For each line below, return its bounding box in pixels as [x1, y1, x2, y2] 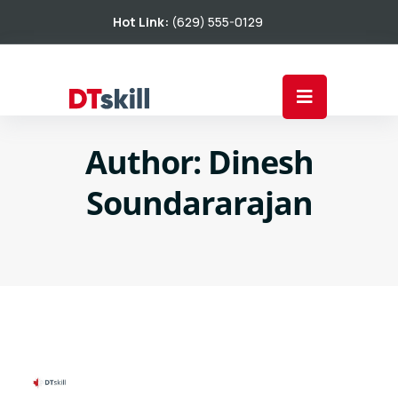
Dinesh [207, 140, 314, 184]
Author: [84, 140, 208, 184]
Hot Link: [113, 13, 171, 30]
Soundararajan [85, 181, 313, 225]
